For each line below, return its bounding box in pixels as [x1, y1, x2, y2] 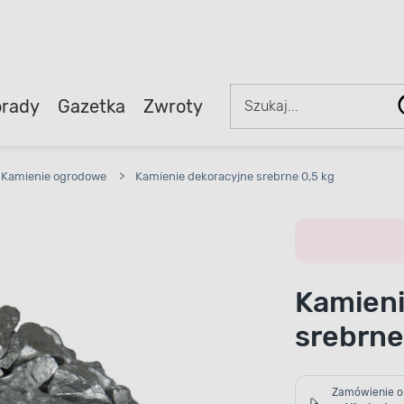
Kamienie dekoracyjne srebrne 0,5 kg [135, 170, 335, 183]
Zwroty [142, 95, 203, 117]
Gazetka [57, 95, 125, 117]
